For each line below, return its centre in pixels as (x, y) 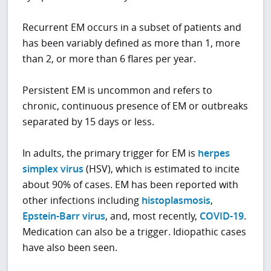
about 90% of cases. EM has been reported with (131, 184)
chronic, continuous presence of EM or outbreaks (135, 106)
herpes (214, 153)
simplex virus (53, 168)
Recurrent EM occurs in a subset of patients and (132, 27)
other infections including (82, 200)
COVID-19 (222, 216)
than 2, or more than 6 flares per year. (109, 58)
